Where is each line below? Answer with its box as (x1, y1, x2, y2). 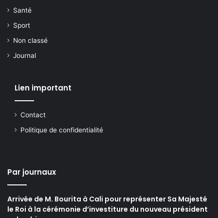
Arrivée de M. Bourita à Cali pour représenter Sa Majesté (7, 194, 207, 204)
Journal (13, 52, 36, 60)
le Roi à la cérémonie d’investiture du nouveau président (7, 204, 208, 215)
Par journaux (7, 167, 56, 178)
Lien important (15, 83, 72, 93)
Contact (20, 111, 46, 119)
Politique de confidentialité (20, 126, 103, 134)
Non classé (13, 36, 48, 45)
